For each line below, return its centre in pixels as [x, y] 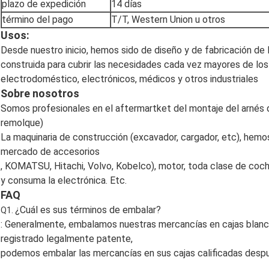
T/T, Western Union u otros [168, 20]
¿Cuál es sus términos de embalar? [88, 210]
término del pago [38, 20]
